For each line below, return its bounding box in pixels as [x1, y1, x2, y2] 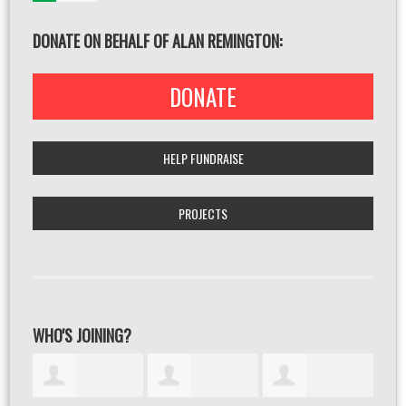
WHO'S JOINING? [33, 324, 131, 347]
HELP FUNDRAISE [162, 149, 244, 168]
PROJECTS [179, 204, 227, 223]
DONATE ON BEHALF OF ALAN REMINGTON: [33, 29, 282, 53]
